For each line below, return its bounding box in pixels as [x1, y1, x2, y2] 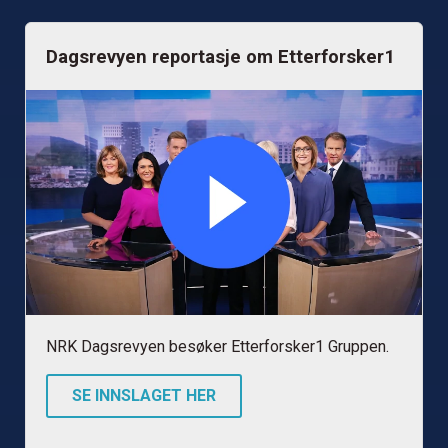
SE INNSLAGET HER [72, 385, 216, 405]
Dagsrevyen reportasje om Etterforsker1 [46, 46, 395, 68]
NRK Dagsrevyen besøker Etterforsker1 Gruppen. [46, 336, 389, 356]
